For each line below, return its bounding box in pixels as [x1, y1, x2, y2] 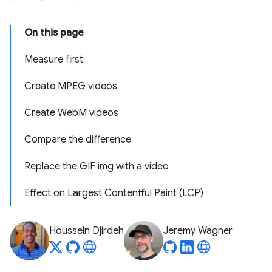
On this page [24, 27, 84, 39]
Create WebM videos [24, 107, 118, 119]
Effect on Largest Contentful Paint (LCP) [24, 187, 203, 199]
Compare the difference [24, 134, 131, 146]
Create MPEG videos [24, 80, 117, 92]
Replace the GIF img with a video [24, 160, 169, 172]
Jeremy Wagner [163, 225, 233, 237]
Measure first [24, 53, 83, 66]
